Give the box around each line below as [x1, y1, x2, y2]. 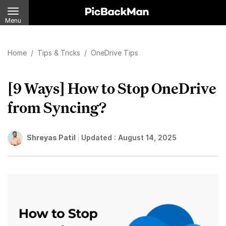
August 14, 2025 [118, 133, 177, 142]
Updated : [81, 133, 118, 142]
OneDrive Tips [91, 48, 138, 57]
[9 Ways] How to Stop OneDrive [8, 79, 216, 98]
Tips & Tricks [37, 48, 82, 57]
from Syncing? [8, 98, 106, 117]
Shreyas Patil [27, 133, 76, 142]
